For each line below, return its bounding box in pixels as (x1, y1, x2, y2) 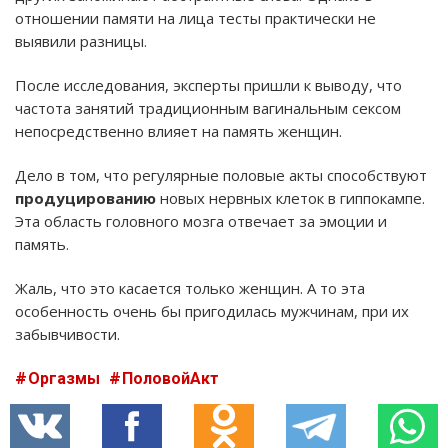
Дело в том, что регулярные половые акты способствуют (15, 164, 427, 185)
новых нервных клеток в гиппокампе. (156, 187, 425, 208)
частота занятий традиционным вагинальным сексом (15, 97, 401, 118)
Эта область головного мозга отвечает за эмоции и (15, 210, 387, 231)
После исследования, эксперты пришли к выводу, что (15, 74, 402, 95)
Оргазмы (28, 368, 104, 388)
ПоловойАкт (122, 368, 219, 388)
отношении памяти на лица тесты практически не (15, 7, 376, 28)
